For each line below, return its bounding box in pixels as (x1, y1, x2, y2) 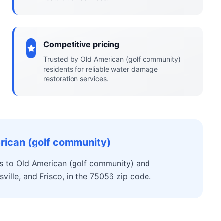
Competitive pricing (43, 39, 119, 49)
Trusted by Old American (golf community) (43, 55, 181, 63)
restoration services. (43, 74, 109, 83)
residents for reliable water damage (43, 65, 158, 73)
